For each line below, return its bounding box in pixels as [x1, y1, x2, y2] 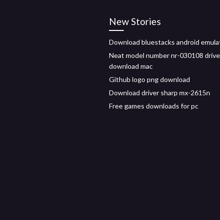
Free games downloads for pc [109, 102, 198, 110]
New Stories [109, 16, 161, 27]
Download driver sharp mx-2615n [109, 88, 210, 97]
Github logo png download [109, 75, 190, 83]
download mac [109, 62, 153, 70]
